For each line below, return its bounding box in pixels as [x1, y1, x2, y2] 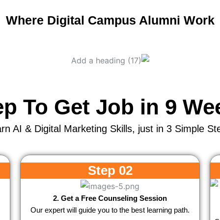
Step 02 [87, 163, 133, 178]
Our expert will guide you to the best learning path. [30, 205, 190, 214]
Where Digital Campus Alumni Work [5, 13, 215, 27]
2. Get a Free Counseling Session [53, 193, 167, 202]
